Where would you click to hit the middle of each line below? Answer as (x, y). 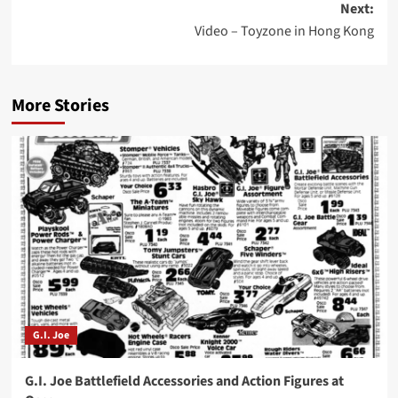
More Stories (60, 106)
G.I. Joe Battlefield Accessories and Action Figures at (184, 382)
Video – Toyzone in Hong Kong (284, 32)
